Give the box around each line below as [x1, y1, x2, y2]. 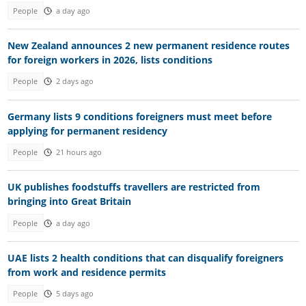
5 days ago [55, 289, 94, 299]
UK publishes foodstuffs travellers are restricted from [7, 180, 260, 194]
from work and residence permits [7, 266, 166, 279]
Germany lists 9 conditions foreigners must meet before [7, 109, 272, 123]
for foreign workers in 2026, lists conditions [7, 53, 212, 67]
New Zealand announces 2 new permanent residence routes [7, 39, 290, 53]
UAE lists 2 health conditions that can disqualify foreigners [7, 251, 283, 265]
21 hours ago [55, 147, 102, 157]
